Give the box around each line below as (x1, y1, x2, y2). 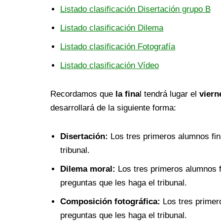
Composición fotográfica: (60, 197, 160, 207)
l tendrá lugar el (140, 89, 199, 99)
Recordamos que (50, 89, 113, 99)
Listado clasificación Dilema (60, 23, 163, 33)
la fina (113, 89, 140, 99)
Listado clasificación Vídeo (60, 61, 159, 71)
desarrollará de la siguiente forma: (50, 103, 176, 113)
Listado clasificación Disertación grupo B (60, 4, 211, 14)
